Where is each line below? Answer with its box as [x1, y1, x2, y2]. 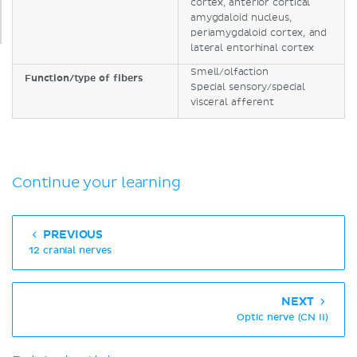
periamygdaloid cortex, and [190, 27, 328, 40]
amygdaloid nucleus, [190, 12, 292, 25]
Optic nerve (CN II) [237, 313, 328, 324]
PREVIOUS [40, 228, 104, 242]
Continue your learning [12, 174, 181, 193]
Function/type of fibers [25, 73, 143, 85]
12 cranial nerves [29, 246, 112, 257]
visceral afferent [190, 96, 274, 109]
